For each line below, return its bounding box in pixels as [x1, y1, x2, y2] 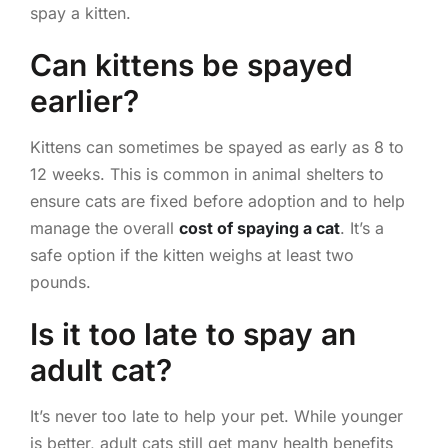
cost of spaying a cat [178, 217, 340, 238]
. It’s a [339, 217, 384, 238]
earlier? [29, 82, 139, 119]
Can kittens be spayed [29, 46, 353, 83]
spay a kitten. [29, 2, 131, 23]
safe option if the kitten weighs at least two [29, 244, 354, 265]
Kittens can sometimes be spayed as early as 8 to [29, 136, 404, 157]
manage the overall [29, 217, 179, 238]
